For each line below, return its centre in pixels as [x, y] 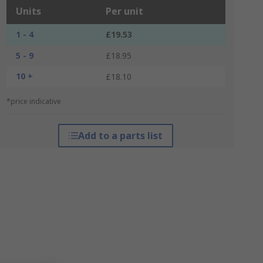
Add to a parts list [121, 136]
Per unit [124, 11]
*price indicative [33, 101]
